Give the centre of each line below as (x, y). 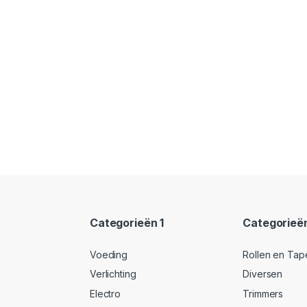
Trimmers (263, 293)
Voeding (109, 254)
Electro (106, 293)
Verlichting (113, 274)
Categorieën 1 (127, 223)
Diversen (263, 274)
